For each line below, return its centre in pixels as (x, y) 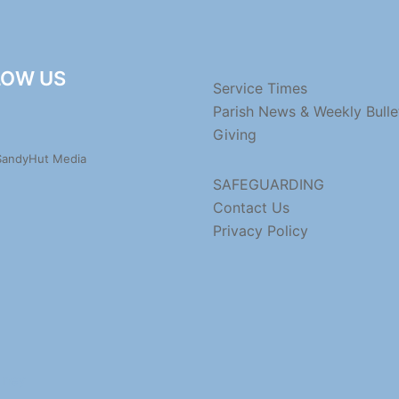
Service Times (260, 88)
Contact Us (251, 207)
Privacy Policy (261, 230)
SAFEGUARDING (269, 184)
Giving (235, 134)
